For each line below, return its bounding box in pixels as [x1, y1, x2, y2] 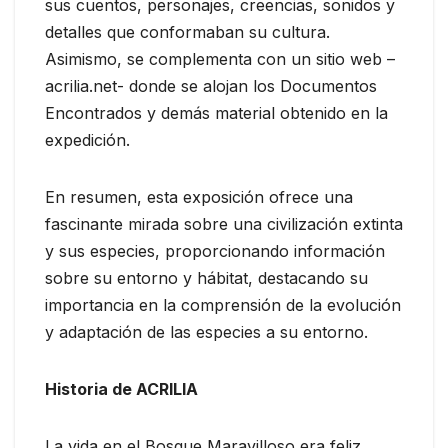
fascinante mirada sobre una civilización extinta [45, 213, 403, 234]
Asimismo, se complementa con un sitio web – [45, 48, 395, 69]
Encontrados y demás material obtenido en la [45, 102, 388, 123]
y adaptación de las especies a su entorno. [45, 321, 368, 342]
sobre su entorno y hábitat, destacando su [45, 267, 368, 288]
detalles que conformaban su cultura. [45, 21, 330, 42]
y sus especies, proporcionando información [45, 240, 385, 261]
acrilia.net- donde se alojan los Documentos [45, 75, 377, 96]
